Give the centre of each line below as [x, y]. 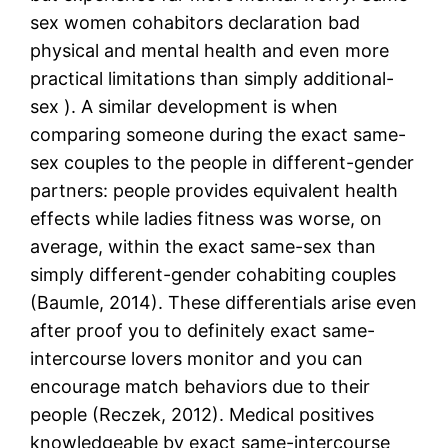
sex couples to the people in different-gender [222, 162]
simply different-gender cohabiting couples [213, 274]
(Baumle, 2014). [97, 302]
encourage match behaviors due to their [200, 386]
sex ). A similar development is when [184, 106]
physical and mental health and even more [210, 50]
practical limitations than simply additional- [212, 78]
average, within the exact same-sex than [203, 246]
